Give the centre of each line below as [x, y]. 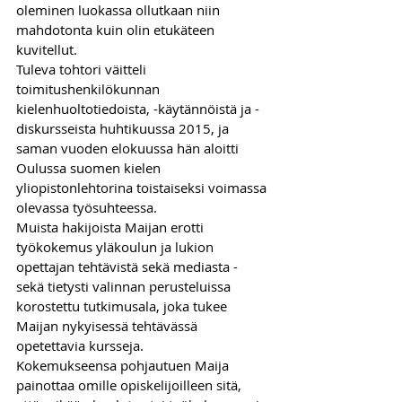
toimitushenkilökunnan [90, 88]
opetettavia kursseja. [80, 345]
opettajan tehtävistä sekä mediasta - [129, 266]
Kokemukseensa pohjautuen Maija [124, 365]
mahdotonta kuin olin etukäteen [117, 29]
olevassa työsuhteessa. [87, 207]
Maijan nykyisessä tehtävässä [109, 325]
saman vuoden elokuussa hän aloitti [129, 148]
